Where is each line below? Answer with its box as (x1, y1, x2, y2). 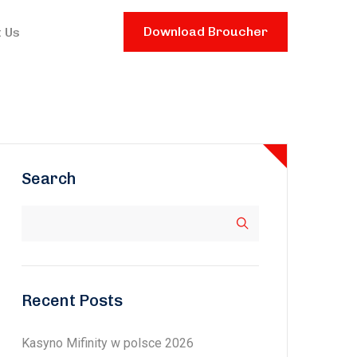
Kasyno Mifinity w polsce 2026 (22, 335, 194, 351)
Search (22, 169, 76, 188)
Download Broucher (143, 24, 268, 39)
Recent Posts (22, 291, 123, 310)
